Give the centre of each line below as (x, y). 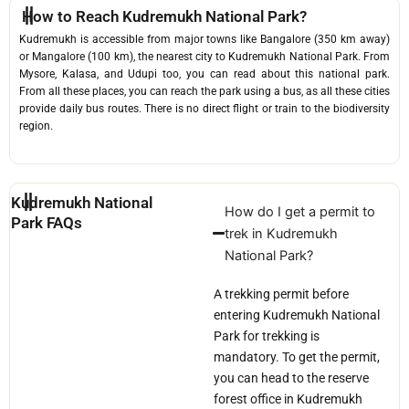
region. (36, 126)
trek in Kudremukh (282, 233)
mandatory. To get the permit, (297, 357)
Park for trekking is (267, 336)
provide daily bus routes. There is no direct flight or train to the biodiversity (204, 108)
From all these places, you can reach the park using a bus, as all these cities (204, 91)
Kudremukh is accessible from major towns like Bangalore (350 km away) (204, 39)
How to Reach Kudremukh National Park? (164, 16)
